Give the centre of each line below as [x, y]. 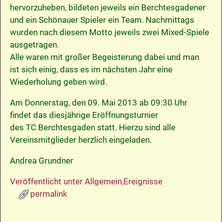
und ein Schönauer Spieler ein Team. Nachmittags [102, 20]
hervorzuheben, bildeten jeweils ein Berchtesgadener [108, 8]
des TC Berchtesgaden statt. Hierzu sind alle [92, 128]
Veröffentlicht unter [46, 182]
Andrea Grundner [41, 161]
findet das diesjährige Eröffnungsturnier [84, 115]
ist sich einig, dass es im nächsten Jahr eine [91, 70]
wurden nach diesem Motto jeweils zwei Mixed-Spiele [109, 32]
